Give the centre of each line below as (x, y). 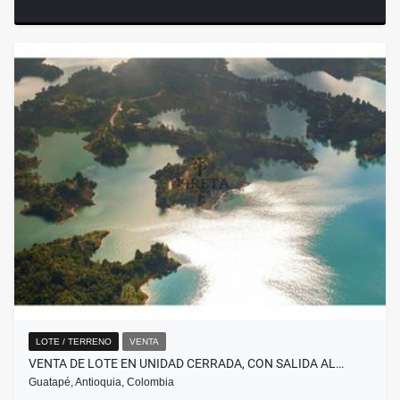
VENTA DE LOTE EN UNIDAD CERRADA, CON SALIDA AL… (186, 364)
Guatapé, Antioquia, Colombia (101, 383)
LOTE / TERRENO (74, 342)
